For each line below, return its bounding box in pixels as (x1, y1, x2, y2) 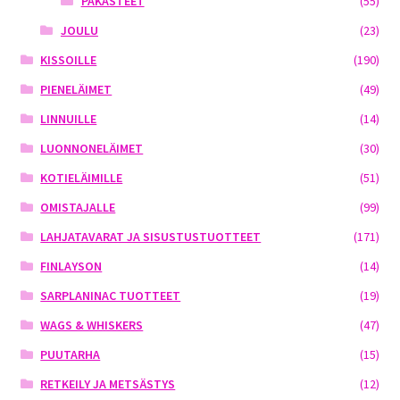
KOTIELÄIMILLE (40, 170, 123, 187)
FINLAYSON (40, 258, 103, 275)
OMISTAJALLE (40, 199, 116, 216)
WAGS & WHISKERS (40, 317, 144, 334)
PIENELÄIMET (40, 81, 112, 98)
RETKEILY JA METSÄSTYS (40, 376, 176, 393)
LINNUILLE (40, 111, 97, 128)
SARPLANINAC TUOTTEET (40, 287, 181, 304)
